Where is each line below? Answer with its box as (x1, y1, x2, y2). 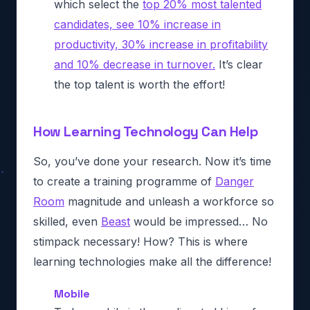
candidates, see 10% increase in (54, 17, 221, 31)
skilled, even (33, 214, 101, 228)
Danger (215, 174, 254, 188)
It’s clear (215, 57, 263, 71)
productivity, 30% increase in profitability (54, 37, 268, 51)
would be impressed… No (130, 214, 268, 228)
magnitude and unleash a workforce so (64, 194, 274, 208)
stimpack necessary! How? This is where (33, 234, 248, 248)
